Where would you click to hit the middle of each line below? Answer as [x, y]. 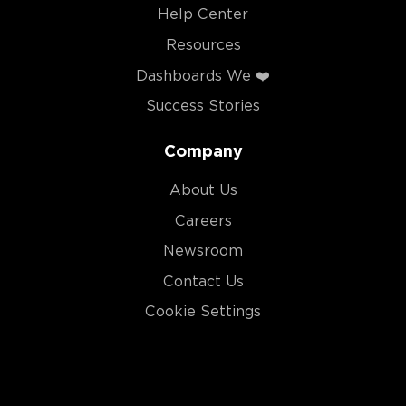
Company [203, 150]
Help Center [203, 14]
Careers [203, 220]
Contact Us [203, 281]
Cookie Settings [203, 312]
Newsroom [203, 251]
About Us [203, 189]
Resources [203, 44]
